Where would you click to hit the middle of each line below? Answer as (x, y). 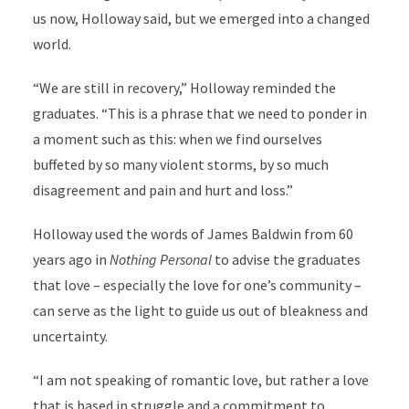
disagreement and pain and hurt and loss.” (163, 189)
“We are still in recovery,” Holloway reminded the (184, 87)
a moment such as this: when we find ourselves (177, 138)
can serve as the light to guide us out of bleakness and (200, 310)
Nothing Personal (160, 259)
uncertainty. (70, 336)
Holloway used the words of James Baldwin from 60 (193, 233)
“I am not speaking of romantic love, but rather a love (200, 379)
